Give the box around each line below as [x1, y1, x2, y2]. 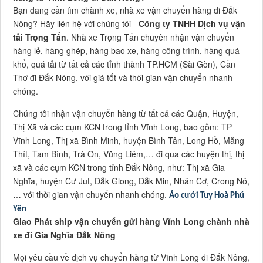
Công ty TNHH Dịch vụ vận [139, 18, 245, 30]
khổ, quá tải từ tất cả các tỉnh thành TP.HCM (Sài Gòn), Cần [13, 58, 235, 70]
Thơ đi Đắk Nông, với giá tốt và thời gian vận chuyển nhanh [13, 72, 232, 84]
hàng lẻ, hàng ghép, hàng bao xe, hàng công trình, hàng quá [13, 45, 240, 57]
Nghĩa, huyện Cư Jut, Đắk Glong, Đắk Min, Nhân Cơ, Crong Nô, [13, 175, 249, 187]
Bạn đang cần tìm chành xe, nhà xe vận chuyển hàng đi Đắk [13, 4, 237, 16]
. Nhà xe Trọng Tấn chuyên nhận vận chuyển [66, 31, 234, 43]
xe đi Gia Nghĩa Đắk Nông [13, 229, 116, 241]
